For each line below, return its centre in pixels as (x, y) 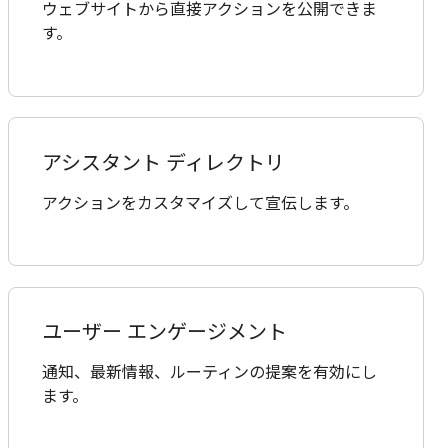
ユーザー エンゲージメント (165, 332)
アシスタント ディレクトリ (164, 163)
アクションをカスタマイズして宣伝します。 (201, 203)
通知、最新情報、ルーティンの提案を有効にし (210, 372)
